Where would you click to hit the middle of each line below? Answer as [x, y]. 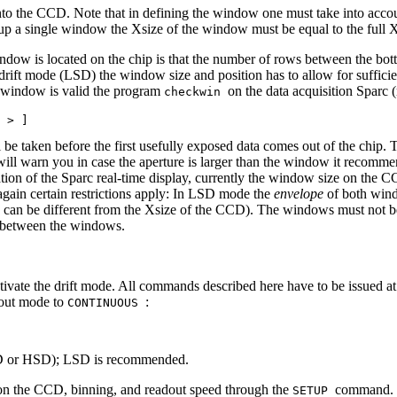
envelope [300, 193]
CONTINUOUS [106, 302]
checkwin [196, 91]
